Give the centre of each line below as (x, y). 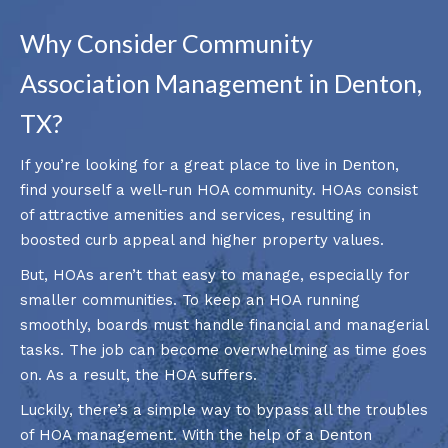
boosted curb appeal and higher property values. (202, 239)
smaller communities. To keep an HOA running (190, 299)
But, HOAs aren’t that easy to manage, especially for (215, 274)
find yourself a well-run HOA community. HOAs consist (219, 189)
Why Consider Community (166, 42)
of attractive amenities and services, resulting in (195, 214)
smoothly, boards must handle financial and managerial (224, 324)
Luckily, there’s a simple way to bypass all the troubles (224, 409)
